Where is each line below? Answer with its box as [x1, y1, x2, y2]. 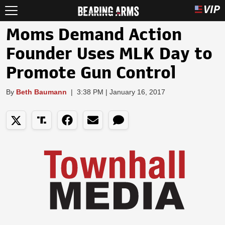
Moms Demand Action [6, 26, 182, 43]
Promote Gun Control [6, 64, 176, 81]
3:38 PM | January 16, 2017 [77, 88, 165, 96]
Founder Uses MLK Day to [6, 45, 212, 62]
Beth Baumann [16, 88, 67, 96]
